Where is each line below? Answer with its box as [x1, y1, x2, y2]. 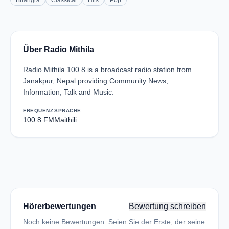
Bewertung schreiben [129, 202, 206, 211]
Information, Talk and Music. [23, 88, 114, 96]
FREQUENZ [23, 108, 53, 113]
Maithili [54, 116, 77, 124]
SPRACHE [54, 108, 81, 113]
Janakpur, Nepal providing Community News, [23, 77, 168, 85]
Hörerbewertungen [23, 202, 96, 211]
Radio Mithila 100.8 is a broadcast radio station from [23, 65, 192, 74]
